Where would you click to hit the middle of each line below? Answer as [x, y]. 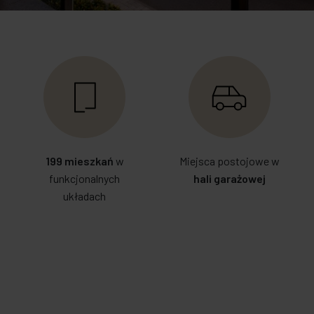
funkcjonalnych [85, 178]
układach [85, 196]
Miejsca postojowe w [229, 161]
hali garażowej [229, 178]
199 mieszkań [79, 161]
